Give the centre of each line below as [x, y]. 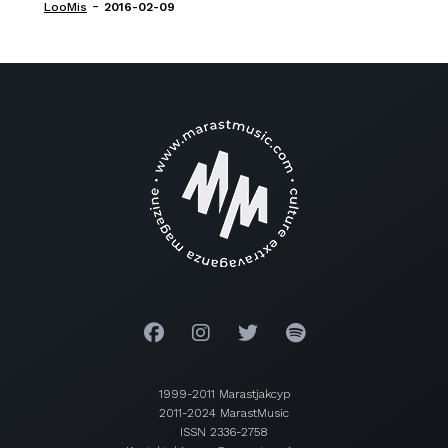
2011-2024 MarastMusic [224, 413]
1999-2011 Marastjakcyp [224, 394]
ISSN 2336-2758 [224, 432]
